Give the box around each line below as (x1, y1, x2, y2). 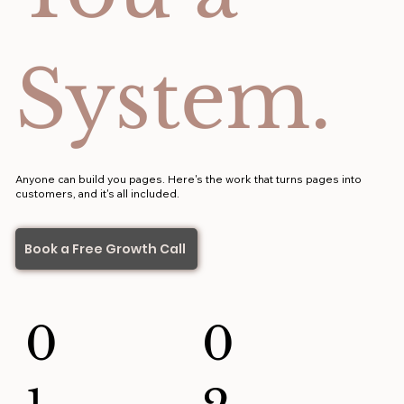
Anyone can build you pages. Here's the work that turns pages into (15, 172, 363, 187)
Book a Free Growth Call (23, 239, 186, 258)
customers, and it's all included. (15, 187, 180, 201)
